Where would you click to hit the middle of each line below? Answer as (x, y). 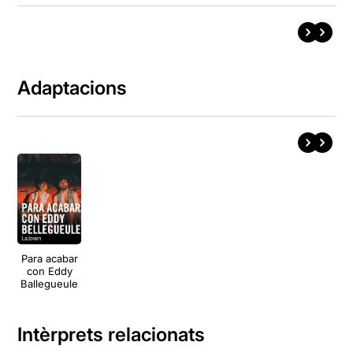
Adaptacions (72, 88)
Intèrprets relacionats (111, 335)
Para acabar (49, 259)
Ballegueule (50, 284)
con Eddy (49, 271)
